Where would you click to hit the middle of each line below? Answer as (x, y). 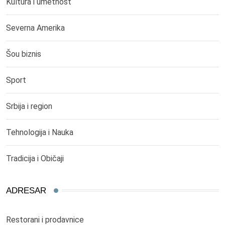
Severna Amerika (35, 28)
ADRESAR (26, 190)
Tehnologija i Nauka (40, 132)
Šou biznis (24, 54)
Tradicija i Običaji (35, 158)
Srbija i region (29, 106)
